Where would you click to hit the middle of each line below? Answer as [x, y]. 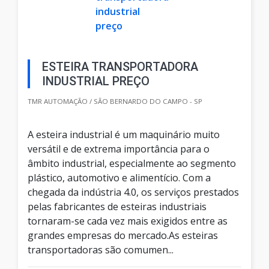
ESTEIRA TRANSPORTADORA [120, 67]
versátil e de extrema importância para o [119, 149]
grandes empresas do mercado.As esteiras [123, 236]
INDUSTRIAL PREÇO [96, 81]
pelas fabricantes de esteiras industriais [117, 207]
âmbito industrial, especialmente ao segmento [132, 164]
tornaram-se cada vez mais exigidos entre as [128, 221]
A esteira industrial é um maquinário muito [124, 135]
